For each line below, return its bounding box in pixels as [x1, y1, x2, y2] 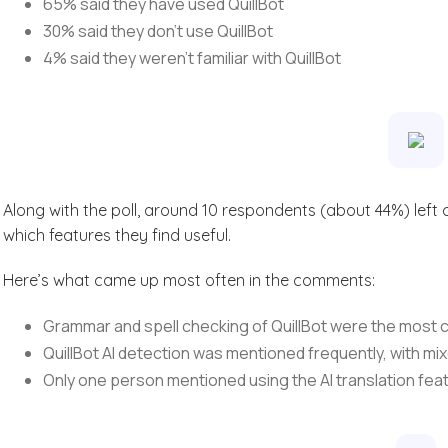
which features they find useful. [3, 225, 236, 245]
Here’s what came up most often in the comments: [3, 270, 376, 290]
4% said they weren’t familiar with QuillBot [43, 47, 342, 69]
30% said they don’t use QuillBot [43, 20, 274, 42]
